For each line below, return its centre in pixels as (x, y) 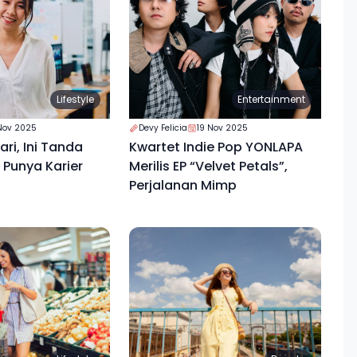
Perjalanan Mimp (182, 185)
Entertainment (272, 99)
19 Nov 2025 (222, 127)
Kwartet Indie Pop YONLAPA (216, 147)
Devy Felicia (163, 127)
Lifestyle (75, 99)
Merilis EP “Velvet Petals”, (208, 166)
